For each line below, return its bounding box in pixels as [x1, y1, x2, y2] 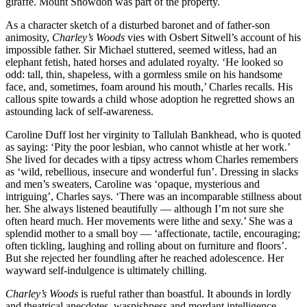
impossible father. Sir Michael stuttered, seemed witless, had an [5, 43, 277, 56]
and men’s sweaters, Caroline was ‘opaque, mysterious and [5, 177, 260, 190]
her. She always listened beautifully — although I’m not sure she [5, 202, 284, 214]
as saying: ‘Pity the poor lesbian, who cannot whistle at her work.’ [5, 140, 290, 153]
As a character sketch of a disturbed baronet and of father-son [5, 19, 270, 31]
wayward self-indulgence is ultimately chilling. [5, 264, 207, 276]
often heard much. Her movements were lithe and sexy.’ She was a [5, 214, 293, 227]
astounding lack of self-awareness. [5, 105, 153, 117]
